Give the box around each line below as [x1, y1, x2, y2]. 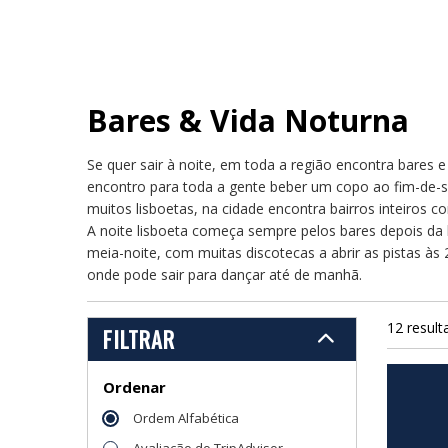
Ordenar [103, 376, 166, 397]
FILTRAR [103, 322, 175, 355]
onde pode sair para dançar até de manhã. [87, 264, 362, 284]
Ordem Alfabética [133, 408, 239, 427]
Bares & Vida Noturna [87, 99, 409, 141]
